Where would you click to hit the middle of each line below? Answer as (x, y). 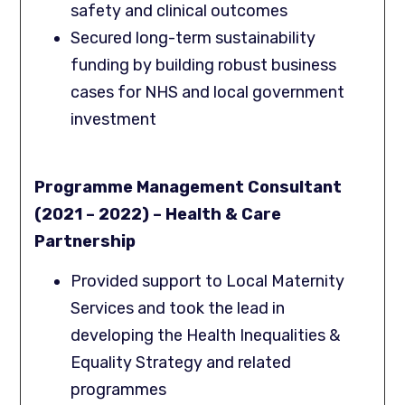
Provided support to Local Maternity (208, 281)
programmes (119, 389)
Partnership (85, 241)
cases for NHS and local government (208, 93)
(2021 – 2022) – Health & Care (158, 214)
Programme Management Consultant (188, 187)
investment (114, 120)
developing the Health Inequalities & (206, 335)
